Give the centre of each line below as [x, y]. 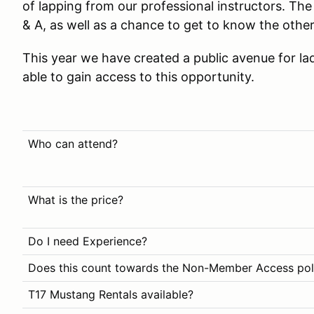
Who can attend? [73, 144]
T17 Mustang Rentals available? [111, 294]
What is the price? [76, 200]
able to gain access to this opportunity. [138, 77]
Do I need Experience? [88, 241]
